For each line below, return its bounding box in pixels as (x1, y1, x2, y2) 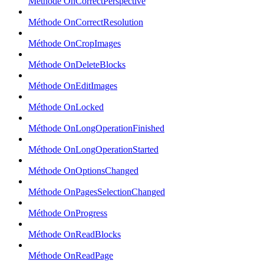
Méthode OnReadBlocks (28, 229, 121, 239)
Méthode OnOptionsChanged (28, 165, 138, 176)
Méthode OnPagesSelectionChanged (28, 186, 165, 197)
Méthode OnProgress (28, 207, 107, 218)
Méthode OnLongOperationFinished (28, 123, 164, 133)
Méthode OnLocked (28, 101, 104, 112)
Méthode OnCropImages (28, 38, 121, 48)
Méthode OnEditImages (28, 80, 117, 91)
